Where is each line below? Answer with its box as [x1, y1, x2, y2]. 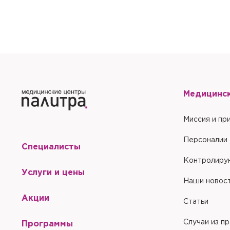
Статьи [183, 199, 208, 205]
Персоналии [183, 137, 227, 143]
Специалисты [22, 143, 81, 151]
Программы [22, 220, 73, 228]
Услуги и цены [22, 168, 85, 177]
